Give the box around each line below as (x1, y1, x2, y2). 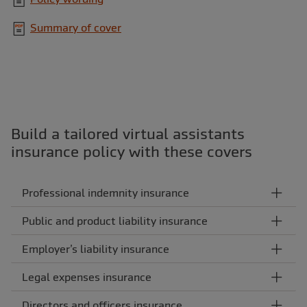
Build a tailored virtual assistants (11, 125, 245, 143)
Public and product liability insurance (22, 214, 208, 228)
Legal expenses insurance (22, 271, 151, 284)
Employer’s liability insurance (22, 243, 169, 256)
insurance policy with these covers (11, 143, 252, 161)
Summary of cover (30, 21, 121, 34)
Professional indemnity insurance (22, 186, 189, 199)
